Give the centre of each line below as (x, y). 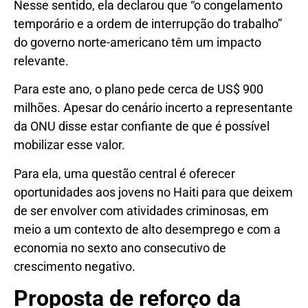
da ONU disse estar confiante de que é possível (142, 126)
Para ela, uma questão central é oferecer (124, 173)
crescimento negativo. (75, 266)
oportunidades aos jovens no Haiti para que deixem (153, 192)
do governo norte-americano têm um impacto (137, 42)
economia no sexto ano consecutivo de (120, 247)
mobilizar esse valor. (69, 145)
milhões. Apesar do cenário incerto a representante (153, 108)
